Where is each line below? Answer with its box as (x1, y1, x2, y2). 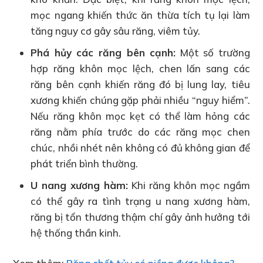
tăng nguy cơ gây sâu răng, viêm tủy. (31, 24, 201, 37)
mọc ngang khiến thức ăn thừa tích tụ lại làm (31, 8, 250, 21)
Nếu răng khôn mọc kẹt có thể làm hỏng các (31, 109, 250, 122)
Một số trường (176, 46, 250, 59)
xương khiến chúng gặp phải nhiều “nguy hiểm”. (31, 93, 250, 106)
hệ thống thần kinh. (31, 226, 122, 239)
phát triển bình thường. (31, 157, 139, 170)
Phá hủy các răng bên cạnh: (31, 46, 176, 59)
